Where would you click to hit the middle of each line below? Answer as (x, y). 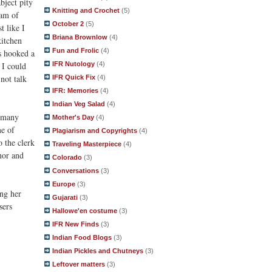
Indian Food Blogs (82, 237)
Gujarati (65, 197)
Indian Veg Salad (79, 104)
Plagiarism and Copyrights (95, 131)
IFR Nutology (73, 64)
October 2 (68, 24)
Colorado (67, 157)
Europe (64, 184)
